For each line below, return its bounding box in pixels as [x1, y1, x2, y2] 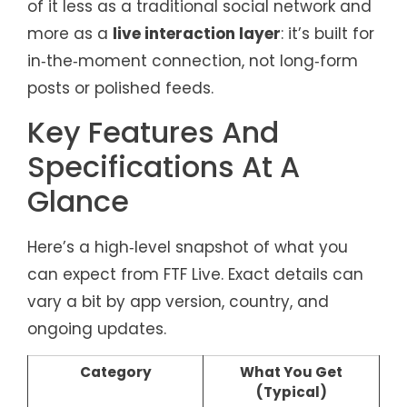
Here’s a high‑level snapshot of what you [27, 235, 348, 258]
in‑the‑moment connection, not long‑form [27, 50, 358, 73]
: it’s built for [281, 23, 374, 45]
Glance [27, 180, 129, 222]
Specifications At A [27, 145, 300, 187]
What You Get [240, 362, 342, 382]
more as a [27, 23, 113, 45]
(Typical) [255, 382, 327, 402]
